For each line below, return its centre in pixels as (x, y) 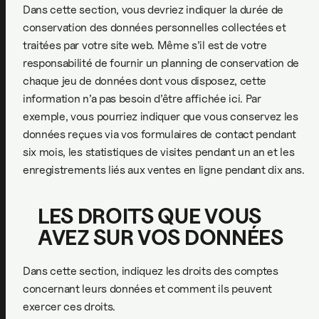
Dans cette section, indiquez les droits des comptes (151, 271)
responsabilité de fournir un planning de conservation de (161, 63)
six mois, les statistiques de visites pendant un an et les (159, 152)
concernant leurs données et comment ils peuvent (147, 289)
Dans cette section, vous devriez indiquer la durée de (153, 9)
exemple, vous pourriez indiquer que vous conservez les (161, 116)
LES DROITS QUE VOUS (150, 216)
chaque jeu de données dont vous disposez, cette (145, 80)
